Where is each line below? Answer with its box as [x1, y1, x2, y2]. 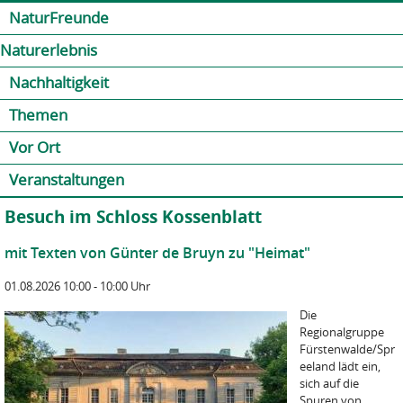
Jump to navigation [150, 2, 253, 18]
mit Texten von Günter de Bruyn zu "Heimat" [4, 243, 310, 263]
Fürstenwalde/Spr [300, 341, 395, 357]
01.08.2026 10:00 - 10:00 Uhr [4, 278, 150, 294]
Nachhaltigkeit [9, 72, 109, 93]
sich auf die [300, 375, 359, 391]
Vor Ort [9, 137, 60, 157]
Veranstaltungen [9, 169, 124, 190]
